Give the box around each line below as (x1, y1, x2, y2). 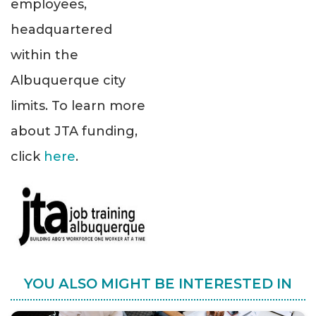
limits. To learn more (11, 98, 145, 114)
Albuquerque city (11, 73, 126, 89)
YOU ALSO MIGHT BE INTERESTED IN (24, 275, 292, 293)
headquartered (11, 22, 112, 38)
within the (11, 47, 78, 63)
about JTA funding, (11, 123, 138, 140)
